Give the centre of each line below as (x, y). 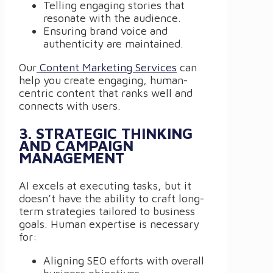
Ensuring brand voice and (105, 30)
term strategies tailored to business (107, 211)
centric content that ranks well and (106, 93)
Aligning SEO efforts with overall (124, 260)
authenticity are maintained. (113, 43)
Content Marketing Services (108, 67)
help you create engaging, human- (103, 80)
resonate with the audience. (112, 18)
